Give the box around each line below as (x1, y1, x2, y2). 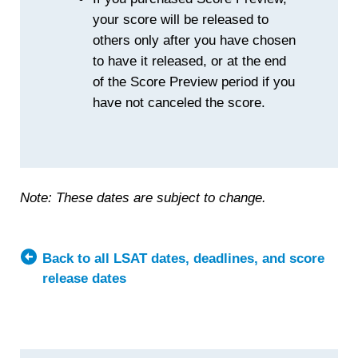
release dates (42, 270, 127, 286)
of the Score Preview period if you (93, 74, 296, 90)
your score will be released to (93, 12, 269, 28)
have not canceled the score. (93, 95, 266, 111)
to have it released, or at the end (93, 54, 287, 70)
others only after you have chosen (93, 33, 296, 49)
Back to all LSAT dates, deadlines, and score (42, 250, 325, 266)
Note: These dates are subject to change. (20, 190, 267, 206)
